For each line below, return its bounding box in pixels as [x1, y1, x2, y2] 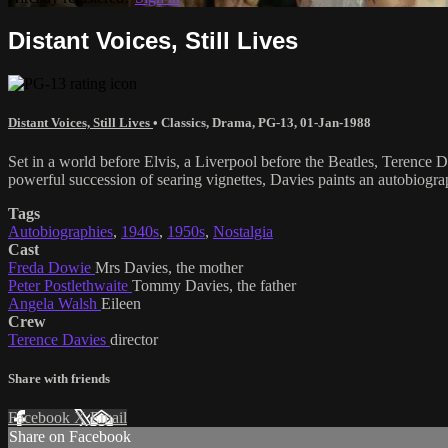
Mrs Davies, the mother [95, 258, 243, 276]
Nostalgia [213, 222, 273, 240]
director [110, 330, 158, 348]
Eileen [101, 294, 141, 312]
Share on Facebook [9, 428, 131, 446]
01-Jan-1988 [300, 114, 371, 130]
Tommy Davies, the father [132, 276, 296, 294]
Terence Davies [8, 330, 110, 348]
